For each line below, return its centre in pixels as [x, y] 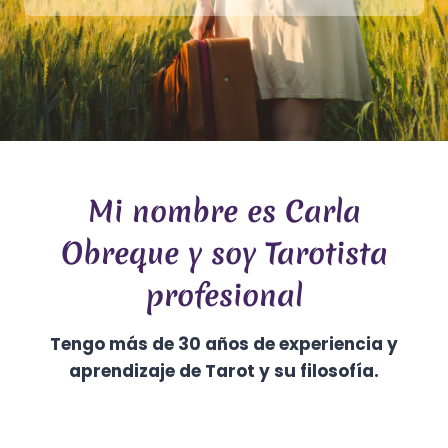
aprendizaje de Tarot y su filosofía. [224, 371]
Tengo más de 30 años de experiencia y [224, 344]
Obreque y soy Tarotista [224, 254]
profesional [224, 296]
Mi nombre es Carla [224, 212]
